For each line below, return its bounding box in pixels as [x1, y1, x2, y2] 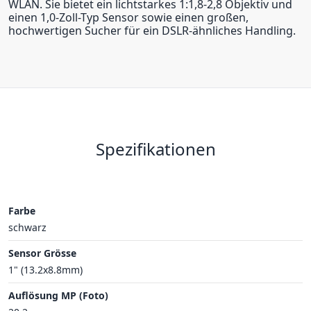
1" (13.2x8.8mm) [8, 262, 83, 276]
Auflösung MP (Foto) [8, 288, 108, 302]
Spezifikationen [95, 137, 216, 160]
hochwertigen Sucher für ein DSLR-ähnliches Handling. [8, 22, 296, 38]
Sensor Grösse [8, 246, 76, 260]
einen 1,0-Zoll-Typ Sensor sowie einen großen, [8, 9, 249, 25]
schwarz [8, 220, 47, 234]
